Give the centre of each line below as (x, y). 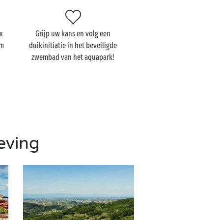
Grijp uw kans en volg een (73, 34)
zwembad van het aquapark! (73, 57)
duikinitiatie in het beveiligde (73, 45)
